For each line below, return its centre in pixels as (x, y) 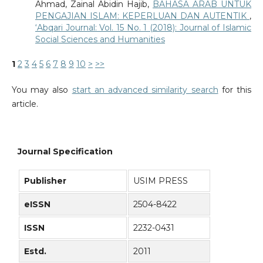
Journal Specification (65, 152)
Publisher (46, 181)
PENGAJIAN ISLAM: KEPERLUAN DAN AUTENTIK (142, 16)
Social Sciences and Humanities (100, 40)
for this (235, 90)
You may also (42, 90)
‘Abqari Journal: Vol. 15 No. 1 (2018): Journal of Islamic (143, 28)
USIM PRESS (161, 181)
